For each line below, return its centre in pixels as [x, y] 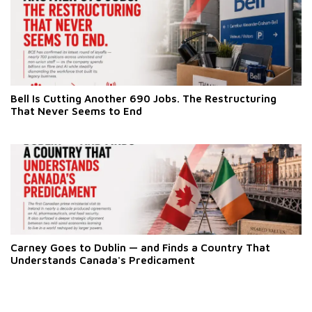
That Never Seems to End [76, 111]
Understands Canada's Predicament [103, 260]
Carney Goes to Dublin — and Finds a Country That [140, 248]
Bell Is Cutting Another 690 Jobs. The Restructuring [143, 99]
